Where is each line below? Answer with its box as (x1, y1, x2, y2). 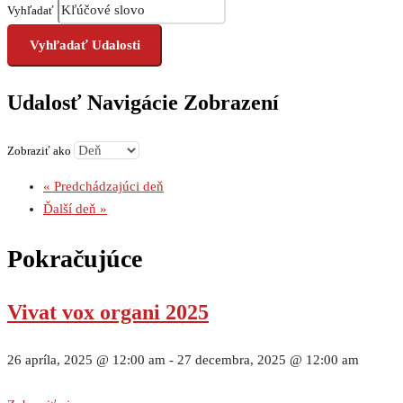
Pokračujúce (7, 245, 142, 273)
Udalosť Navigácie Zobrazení (7, 91, 279, 115)
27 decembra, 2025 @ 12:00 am (177, 353, 359, 368)
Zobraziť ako (7, 144, 74, 158)
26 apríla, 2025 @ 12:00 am (7, 353, 166, 368)
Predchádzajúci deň (50, 179, 164, 194)
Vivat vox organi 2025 (7, 300, 209, 325)
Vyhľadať (7, 4, 54, 18)
